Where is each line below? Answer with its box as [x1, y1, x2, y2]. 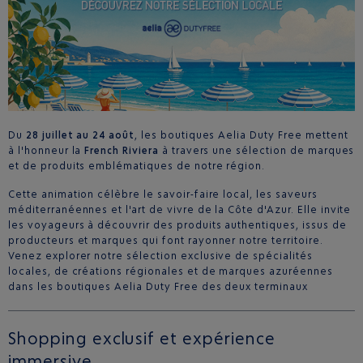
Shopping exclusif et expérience [8, 328, 275, 349]
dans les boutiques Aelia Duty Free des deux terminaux [8, 280, 308, 293]
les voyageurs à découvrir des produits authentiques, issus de [8, 219, 347, 232]
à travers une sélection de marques [158, 144, 355, 157]
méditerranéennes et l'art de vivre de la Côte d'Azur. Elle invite [8, 203, 352, 216]
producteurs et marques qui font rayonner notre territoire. [8, 234, 323, 247]
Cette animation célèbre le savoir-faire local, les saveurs [8, 188, 318, 201]
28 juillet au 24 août [22, 129, 135, 142]
